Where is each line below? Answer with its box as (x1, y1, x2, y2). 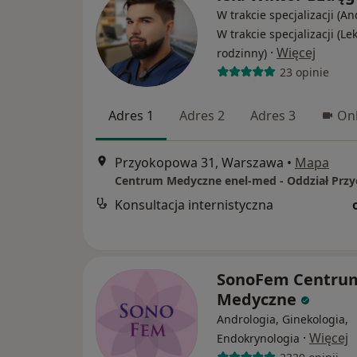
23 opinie (279, 64, 329, 80)
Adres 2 (179, 107, 225, 124)
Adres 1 (108, 107, 154, 124)
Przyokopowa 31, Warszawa (115, 154, 284, 172)
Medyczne (217, 288, 300, 310)
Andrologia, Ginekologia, (217, 312, 348, 327)
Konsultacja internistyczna (115, 196, 273, 214)
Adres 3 (250, 107, 296, 124)
